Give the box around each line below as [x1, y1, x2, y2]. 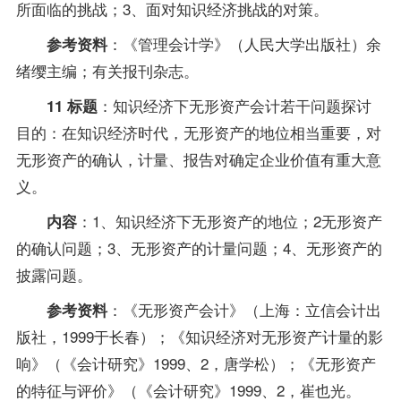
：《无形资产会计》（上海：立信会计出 [107, 297, 381, 320]
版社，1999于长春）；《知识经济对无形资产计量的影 [15, 324, 383, 347]
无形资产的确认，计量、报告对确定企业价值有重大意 [15, 147, 381, 170]
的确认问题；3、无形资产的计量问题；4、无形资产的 [15, 235, 382, 259]
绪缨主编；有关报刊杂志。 [15, 58, 199, 81]
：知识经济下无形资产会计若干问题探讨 [97, 93, 371, 116]
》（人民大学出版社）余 [213, 31, 381, 55]
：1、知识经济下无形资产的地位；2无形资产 [76, 209, 382, 232]
